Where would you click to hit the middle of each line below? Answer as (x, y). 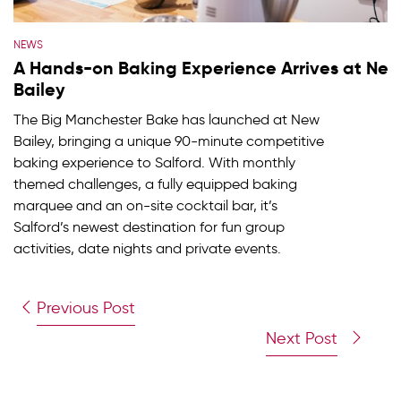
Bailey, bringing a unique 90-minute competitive (169, 141)
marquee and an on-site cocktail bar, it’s (145, 205)
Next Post (301, 338)
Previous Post (86, 308)
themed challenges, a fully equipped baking (155, 184)
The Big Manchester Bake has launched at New (166, 119)
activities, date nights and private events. (147, 248)
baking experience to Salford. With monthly (154, 162)
